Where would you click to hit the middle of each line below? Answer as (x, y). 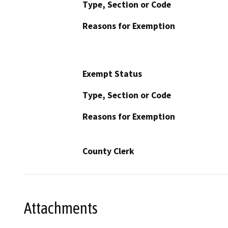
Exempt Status (112, 74)
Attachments (61, 208)
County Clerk (108, 151)
